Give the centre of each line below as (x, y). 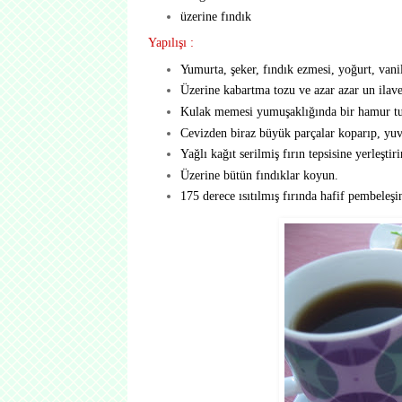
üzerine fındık (215, 16)
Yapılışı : (171, 42)
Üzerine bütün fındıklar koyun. (259, 175)
